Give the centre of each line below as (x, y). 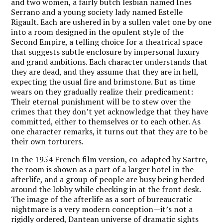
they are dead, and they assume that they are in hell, (105, 71)
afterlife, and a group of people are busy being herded (108, 179)
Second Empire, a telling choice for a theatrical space (107, 42)
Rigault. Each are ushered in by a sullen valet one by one (111, 22)
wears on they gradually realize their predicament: (102, 91)
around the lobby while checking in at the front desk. (106, 189)
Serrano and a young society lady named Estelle (97, 12)
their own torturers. (48, 141)
